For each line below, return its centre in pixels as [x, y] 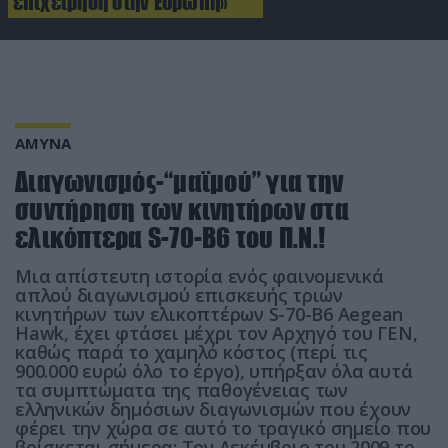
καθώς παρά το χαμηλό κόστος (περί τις [191, 351]
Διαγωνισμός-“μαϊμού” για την [179, 181]
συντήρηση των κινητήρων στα [182, 209]
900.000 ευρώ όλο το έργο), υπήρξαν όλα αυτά [214, 370]
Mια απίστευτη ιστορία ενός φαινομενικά [199, 275]
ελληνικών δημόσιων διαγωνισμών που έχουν [213, 408]
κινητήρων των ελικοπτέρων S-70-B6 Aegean [209, 313]
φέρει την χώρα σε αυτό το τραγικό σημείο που [223, 427]
